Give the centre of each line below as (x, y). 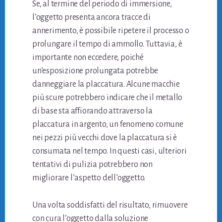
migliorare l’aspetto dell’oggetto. (89, 178)
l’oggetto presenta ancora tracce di (92, 17)
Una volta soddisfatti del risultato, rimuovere (110, 205)
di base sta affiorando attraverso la (92, 111)
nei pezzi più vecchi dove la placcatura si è (105, 138)
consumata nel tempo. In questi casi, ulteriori (110, 151)
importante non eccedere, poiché (88, 57)
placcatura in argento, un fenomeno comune (108, 124)
